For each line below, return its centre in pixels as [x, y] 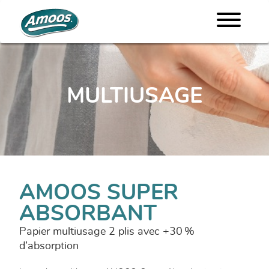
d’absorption [49, 246]
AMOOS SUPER [99, 192]
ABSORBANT [88, 213]
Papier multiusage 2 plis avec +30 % [107, 231]
